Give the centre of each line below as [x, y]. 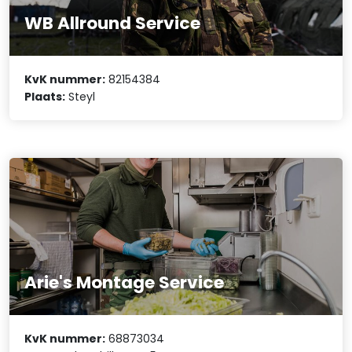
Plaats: [45, 96]
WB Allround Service [113, 23]
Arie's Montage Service [125, 282]
